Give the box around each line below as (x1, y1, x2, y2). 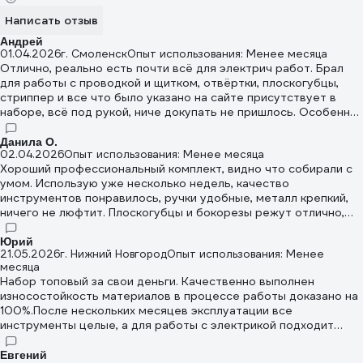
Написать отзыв (5, 13, 98, 28)
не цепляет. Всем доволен (70, 134, 152, 149)
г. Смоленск (61, 47, 127, 62)
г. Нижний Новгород (60, 247, 167, 262)
